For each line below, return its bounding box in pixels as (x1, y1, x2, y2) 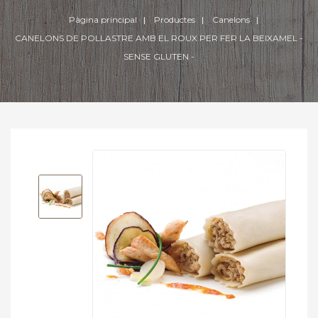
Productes (153, 14, 195, 25)
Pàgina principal (68, 14, 137, 25)
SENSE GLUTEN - (124, 51, 194, 62)
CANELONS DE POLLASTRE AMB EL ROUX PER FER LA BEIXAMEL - (15, 33, 303, 43)
